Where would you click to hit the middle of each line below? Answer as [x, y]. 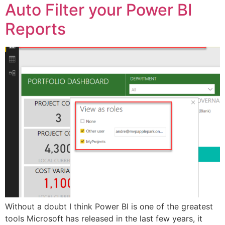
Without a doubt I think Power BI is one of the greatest [109, 206]
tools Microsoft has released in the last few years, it [104, 218]
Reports [35, 29]
